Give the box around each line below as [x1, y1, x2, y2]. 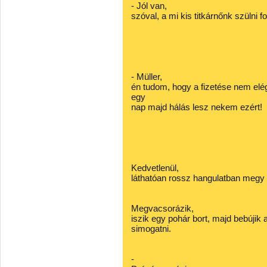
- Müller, [131, 72, 162, 82]
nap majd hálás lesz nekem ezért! [131, 102, 262, 112]
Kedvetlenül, [131, 163, 179, 173]
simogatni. [131, 223, 171, 234]
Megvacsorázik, [131, 203, 194, 213]
